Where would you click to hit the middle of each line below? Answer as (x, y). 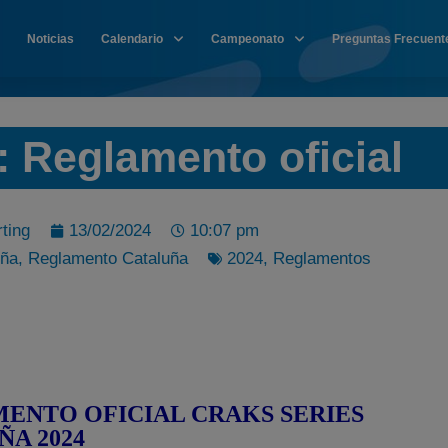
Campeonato (247, 38)
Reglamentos (321, 258)
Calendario (131, 38)
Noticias (50, 38)
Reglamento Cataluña (107, 258)
